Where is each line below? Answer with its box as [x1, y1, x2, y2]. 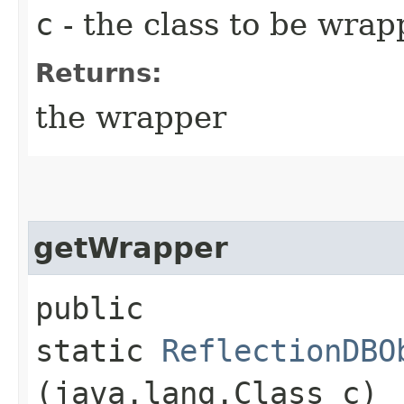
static [35, 333, 161, 369]
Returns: [35, 58, 162, 88]
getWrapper [33, 232, 228, 264]
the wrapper [35, 99, 226, 135]
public [35, 290, 143, 326]
